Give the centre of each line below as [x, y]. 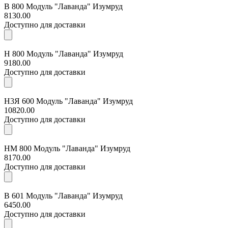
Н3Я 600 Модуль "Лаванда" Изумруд [68, 101]
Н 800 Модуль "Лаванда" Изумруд [64, 53]
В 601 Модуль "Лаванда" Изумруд [63, 195]
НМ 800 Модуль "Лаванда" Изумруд [67, 148]
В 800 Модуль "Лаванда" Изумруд [63, 6]
